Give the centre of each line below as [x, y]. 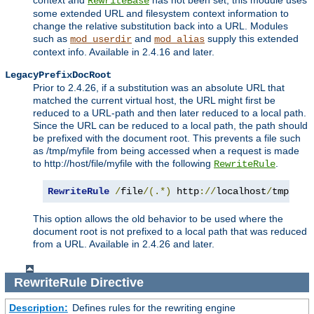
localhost [241, 192]
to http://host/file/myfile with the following [123, 164]
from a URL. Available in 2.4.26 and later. [124, 244]
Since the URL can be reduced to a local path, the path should [170, 126]
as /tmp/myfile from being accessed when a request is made [166, 151]
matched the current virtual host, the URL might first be [154, 101]
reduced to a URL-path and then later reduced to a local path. [170, 113]
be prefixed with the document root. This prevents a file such [167, 138]
